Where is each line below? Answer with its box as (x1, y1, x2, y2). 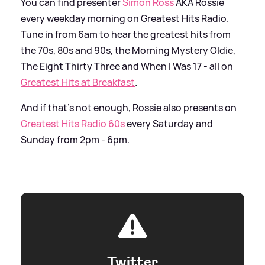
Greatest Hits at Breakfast (21, 75, 135, 89)
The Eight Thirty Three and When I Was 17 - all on (21, 59, 233, 73)
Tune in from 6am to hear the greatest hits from (21, 27, 231, 41)
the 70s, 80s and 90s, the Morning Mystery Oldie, (21, 43, 235, 57)
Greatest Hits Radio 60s (21, 117, 125, 130)
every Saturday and (125, 117, 213, 130)
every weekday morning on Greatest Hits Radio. (21, 11, 229, 25)
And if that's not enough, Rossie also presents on (21, 101, 237, 114)
